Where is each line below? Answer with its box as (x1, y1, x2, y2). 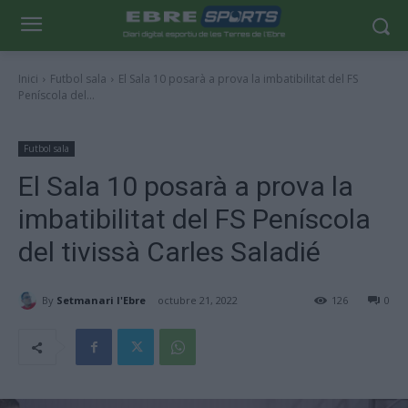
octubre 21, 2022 (158, 293, 238, 308)
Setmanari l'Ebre (56, 292, 146, 307)
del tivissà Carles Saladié (18, 236, 321, 268)
